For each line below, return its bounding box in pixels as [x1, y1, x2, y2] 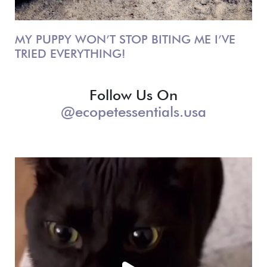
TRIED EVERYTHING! [15, 46, 126, 61]
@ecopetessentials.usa [61, 103, 206, 121]
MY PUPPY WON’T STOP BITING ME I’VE [15, 32, 235, 47]
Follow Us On [89, 86, 178, 104]
